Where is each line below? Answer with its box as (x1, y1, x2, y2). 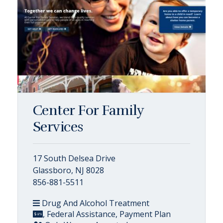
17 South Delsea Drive (33, 153, 115, 164)
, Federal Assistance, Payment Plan (43, 209, 171, 220)
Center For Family (33, 102, 144, 119)
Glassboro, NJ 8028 (33, 165, 104, 176)
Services (33, 118, 84, 135)
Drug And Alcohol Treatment (40, 198, 149, 209)
